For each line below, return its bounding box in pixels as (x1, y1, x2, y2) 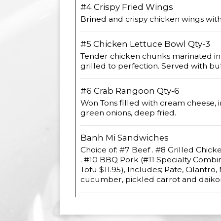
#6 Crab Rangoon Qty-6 (80, 86, 180, 96)
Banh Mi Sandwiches (80, 133, 169, 143)
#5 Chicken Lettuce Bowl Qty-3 (80, 39, 210, 49)
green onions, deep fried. (80, 108, 176, 117)
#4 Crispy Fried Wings (80, 2, 173, 12)
